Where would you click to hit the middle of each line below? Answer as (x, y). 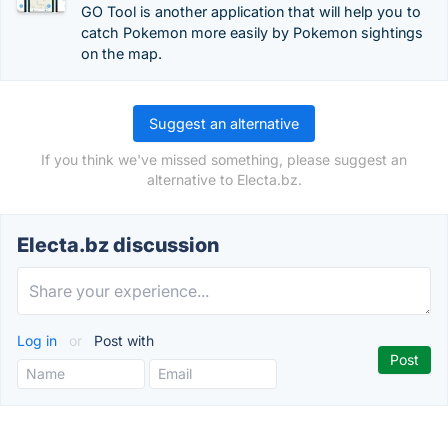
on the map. (121, 53)
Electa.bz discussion (118, 245)
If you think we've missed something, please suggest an (224, 159)
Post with (122, 340)
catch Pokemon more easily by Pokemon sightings (252, 32)
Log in (39, 340)
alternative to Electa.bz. (224, 179)
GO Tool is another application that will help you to (251, 11)
